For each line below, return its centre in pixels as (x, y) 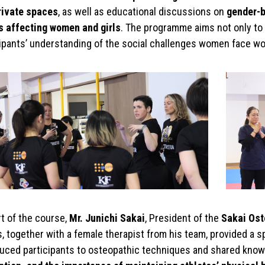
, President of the (183, 218)
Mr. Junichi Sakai (107, 218)
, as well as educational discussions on (142, 11)
